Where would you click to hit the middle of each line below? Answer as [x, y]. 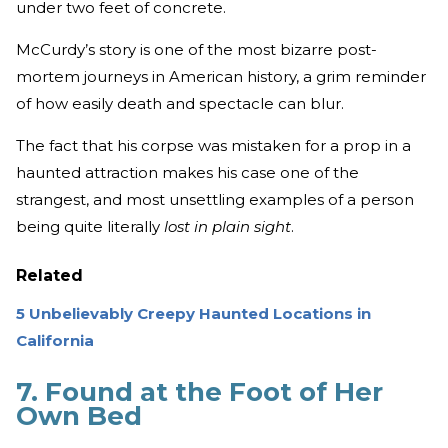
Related [49, 275]
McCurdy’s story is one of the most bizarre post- [196, 49]
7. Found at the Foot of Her [199, 391]
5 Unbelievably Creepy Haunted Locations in [193, 313]
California [55, 340]
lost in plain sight [225, 226]
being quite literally [88, 226]
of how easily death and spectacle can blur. [180, 103]
